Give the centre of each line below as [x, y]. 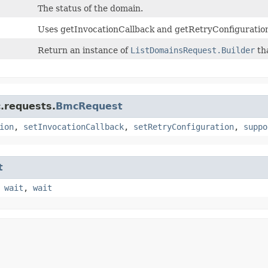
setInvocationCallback [74, 127]
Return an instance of [84, 50]
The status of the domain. [90, 8]
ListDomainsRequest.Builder [193, 50]
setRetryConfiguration [184, 127]
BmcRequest [89, 106]
